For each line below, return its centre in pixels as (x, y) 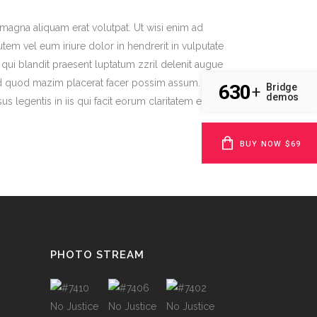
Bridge (282, 87)
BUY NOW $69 (271, 144)
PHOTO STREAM (97, 255)
